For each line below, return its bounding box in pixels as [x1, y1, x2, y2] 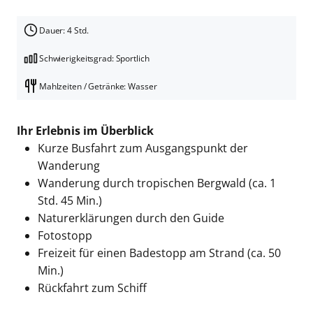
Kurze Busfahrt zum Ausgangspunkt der [37, 140, 248, 156]
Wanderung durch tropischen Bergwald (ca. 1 [37, 175, 276, 191]
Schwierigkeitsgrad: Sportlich [38, 52, 150, 64]
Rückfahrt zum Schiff [37, 280, 147, 296]
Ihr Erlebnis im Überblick [16, 123, 154, 139]
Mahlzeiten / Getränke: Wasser [38, 80, 157, 92]
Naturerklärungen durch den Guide [37, 210, 224, 226]
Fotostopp [37, 228, 95, 244]
